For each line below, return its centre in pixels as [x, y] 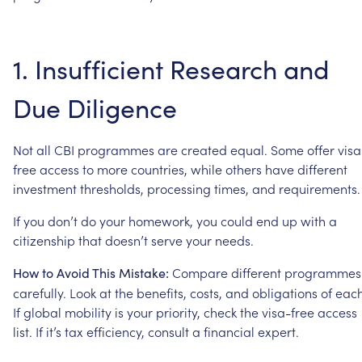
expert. [278, 331]
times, [232, 188]
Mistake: [144, 272]
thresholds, [112, 188]
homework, [161, 220]
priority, [178, 311]
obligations [285, 292]
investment [45, 188]
